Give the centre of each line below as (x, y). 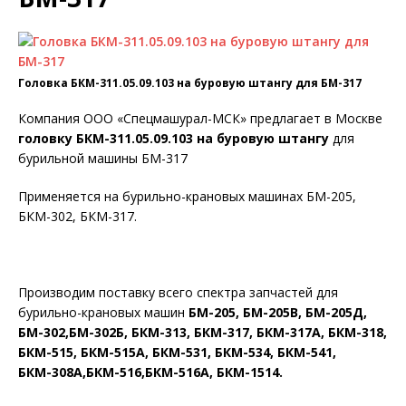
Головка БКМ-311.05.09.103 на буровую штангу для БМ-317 (190, 83)
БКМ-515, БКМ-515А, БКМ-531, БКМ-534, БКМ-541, (177, 352)
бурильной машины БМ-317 (103, 158)
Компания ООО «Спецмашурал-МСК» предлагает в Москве (200, 118)
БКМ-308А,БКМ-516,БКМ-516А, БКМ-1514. (150, 372)
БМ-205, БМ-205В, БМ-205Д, (278, 312)
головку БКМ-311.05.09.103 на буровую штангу (174, 138)
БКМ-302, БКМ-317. (77, 216)
